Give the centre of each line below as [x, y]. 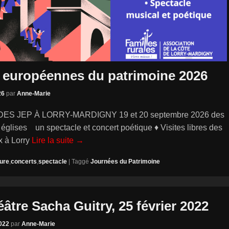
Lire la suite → [58, 141]
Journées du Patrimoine [125, 162]
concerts [24, 162]
